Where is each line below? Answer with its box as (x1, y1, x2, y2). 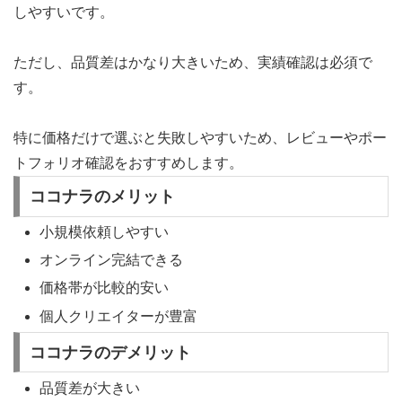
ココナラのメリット (29, 188, 175, 205)
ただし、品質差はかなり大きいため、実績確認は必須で (13, 55, 372, 71)
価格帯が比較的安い (39, 280, 170, 296)
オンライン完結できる (39, 252, 184, 268)
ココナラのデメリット (29, 343, 191, 362)
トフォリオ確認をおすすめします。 (13, 155, 243, 171)
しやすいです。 (13, 4, 114, 21)
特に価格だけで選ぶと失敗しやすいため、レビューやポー (13, 130, 387, 146)
